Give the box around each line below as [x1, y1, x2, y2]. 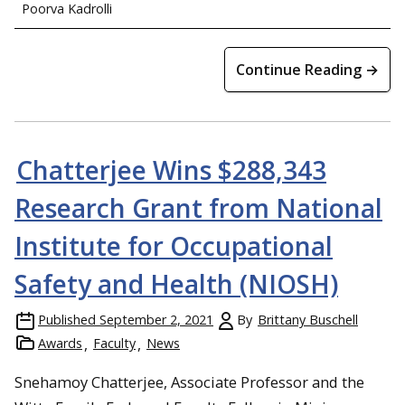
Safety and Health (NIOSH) [14, 266, 338, 301]
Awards [38, 334, 82, 352]
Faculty [93, 334, 136, 352]
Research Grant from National [14, 190, 382, 225]
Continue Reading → [236, 59, 379, 80]
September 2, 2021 [99, 310, 213, 328]
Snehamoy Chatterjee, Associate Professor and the [14, 371, 364, 392]
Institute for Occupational [14, 228, 333, 263]
